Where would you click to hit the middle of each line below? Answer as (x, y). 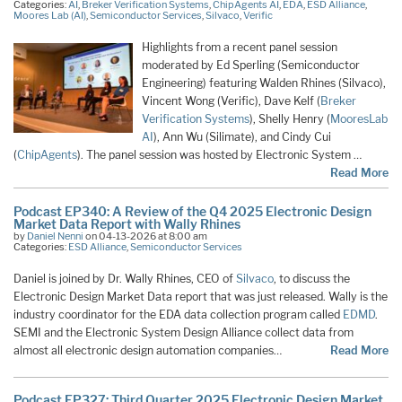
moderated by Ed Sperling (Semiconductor (250, 65)
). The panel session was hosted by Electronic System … (219, 154)
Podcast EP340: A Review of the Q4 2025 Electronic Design (192, 211)
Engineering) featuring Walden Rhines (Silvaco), (263, 83)
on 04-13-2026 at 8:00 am (145, 236)
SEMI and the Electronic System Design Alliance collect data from (184, 332)
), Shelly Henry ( (289, 118)
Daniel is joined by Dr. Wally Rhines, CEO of (125, 278)
